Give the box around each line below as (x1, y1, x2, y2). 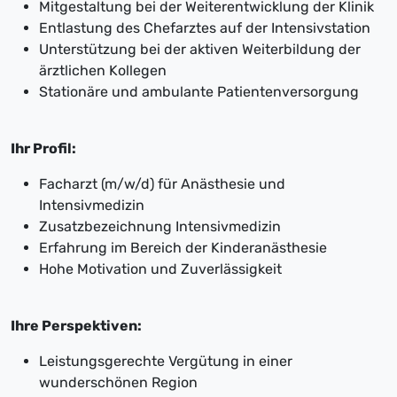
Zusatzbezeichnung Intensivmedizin (39, 218, 281, 236)
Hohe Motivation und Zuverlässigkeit (39, 261, 282, 278)
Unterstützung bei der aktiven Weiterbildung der (39, 41, 361, 58)
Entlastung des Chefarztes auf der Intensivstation (39, 19, 370, 37)
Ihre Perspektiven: (11, 317, 142, 335)
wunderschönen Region (39, 374, 198, 392)
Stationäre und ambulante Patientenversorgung (39, 83, 359, 101)
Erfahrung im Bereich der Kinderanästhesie (39, 239, 327, 257)
